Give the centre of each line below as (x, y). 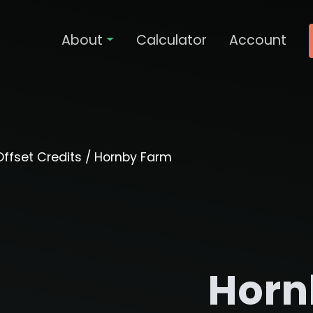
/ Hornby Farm (126, 157)
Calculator (172, 41)
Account (258, 41)
